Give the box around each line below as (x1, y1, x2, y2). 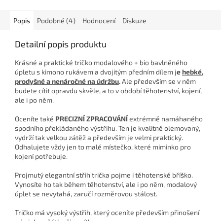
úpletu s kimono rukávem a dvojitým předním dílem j (15, 68, 177, 76)
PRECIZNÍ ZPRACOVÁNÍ (55, 114, 128, 123)
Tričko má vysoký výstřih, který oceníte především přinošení (15, 208, 199, 217)
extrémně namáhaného (128, 114, 203, 123)
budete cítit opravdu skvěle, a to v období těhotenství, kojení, (15, 86, 202, 95)
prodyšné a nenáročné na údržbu (15, 77, 119, 86)
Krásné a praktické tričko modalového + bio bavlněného (15, 58, 187, 67)
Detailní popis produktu (15, 38, 107, 50)
